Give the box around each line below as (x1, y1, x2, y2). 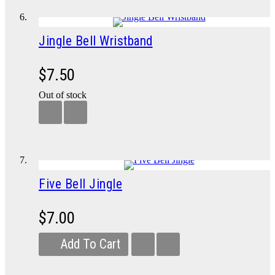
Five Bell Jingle (39, 176, 122, 192)
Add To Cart (60, 236, 120, 252)
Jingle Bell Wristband (39, 33, 153, 48)
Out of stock (39, 90, 87, 100)
